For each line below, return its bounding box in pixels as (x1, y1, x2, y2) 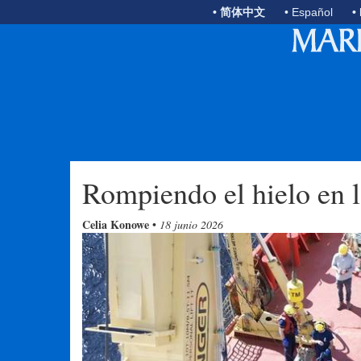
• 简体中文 (213, 6, 265, 19)
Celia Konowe (82, 216, 149, 233)
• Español (284, 6, 333, 19)
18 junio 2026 (160, 217, 223, 232)
